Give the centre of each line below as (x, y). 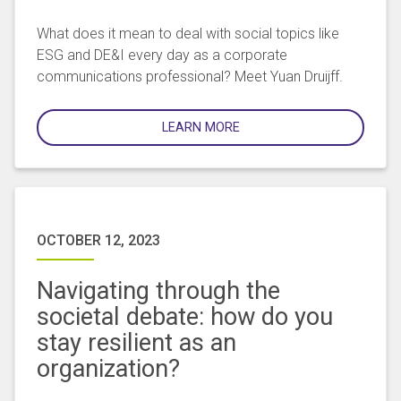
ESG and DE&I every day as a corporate (162, 55)
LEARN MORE (200, 128)
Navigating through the (158, 291)
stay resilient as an (137, 343)
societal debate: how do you (185, 317)
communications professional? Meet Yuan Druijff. (190, 77)
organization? (108, 369)
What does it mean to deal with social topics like (188, 34)
